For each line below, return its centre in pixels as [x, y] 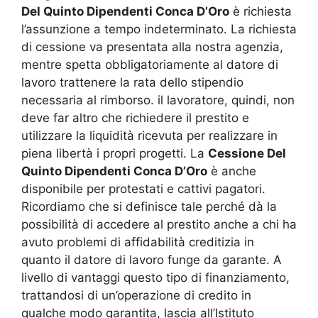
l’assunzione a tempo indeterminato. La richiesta [159, 29]
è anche [232, 171]
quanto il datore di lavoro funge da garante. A [152, 259]
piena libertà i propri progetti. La [115, 153]
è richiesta [261, 11]
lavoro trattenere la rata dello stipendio [132, 82]
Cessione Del [247, 153]
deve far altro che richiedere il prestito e [135, 117]
